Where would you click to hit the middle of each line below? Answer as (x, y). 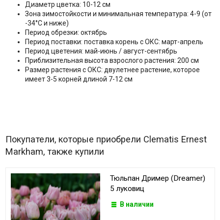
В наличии (137, 205)
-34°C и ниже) (47, 23)
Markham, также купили (55, 152)
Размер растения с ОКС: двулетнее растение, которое (112, 70)
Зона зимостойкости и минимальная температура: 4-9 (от (118, 14)
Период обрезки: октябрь (66, 33)
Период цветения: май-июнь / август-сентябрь (101, 51)
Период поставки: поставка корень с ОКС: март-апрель (114, 42)
